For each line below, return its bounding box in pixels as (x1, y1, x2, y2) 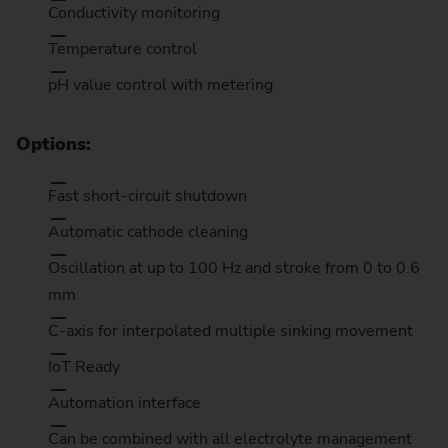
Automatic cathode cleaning (48, 220, 248, 243)
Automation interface (48, 391, 201, 414)
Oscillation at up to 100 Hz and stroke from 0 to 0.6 (48, 256, 420, 279)
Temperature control (48, 38, 197, 61)
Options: (16, 132, 91, 157)
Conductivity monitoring (48, 2, 220, 25)
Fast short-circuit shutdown (48, 184, 247, 207)
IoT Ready (48, 355, 120, 378)
